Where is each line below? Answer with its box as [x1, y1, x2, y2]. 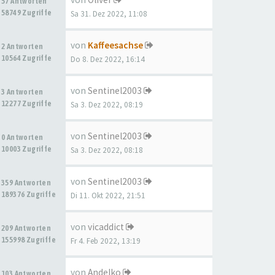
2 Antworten [1, 42, 45, 51]
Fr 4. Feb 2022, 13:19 [71, 236, 141, 246]
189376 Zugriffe [1, 190, 56, 199]
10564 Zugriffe [1, 53, 52, 63]
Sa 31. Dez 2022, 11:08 [71, 9, 147, 19]
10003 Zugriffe [1, 144, 52, 153]
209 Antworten [1, 223, 53, 233]
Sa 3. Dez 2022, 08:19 [71, 99, 143, 110]
